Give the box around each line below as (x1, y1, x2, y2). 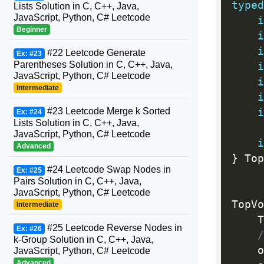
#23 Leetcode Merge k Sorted (44, 106, 170, 116)
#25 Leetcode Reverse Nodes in (44, 223, 182, 233)
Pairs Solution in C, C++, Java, (14, 176, 141, 186)
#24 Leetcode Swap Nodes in (44, 164, 171, 174)
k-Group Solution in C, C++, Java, (14, 235, 153, 245)
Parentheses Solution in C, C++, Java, (14, 60, 173, 70)
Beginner (16, 25, 47, 34)
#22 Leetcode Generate (44, 48, 146, 58)
